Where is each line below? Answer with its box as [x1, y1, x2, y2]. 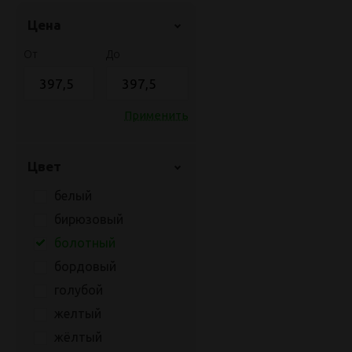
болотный [54, 236, 115, 250]
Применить [124, 108, 189, 122]
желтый [54, 306, 101, 321]
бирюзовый [54, 212, 123, 226]
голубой [54, 283, 103, 297]
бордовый [54, 259, 116, 273]
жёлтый [54, 330, 102, 344]
